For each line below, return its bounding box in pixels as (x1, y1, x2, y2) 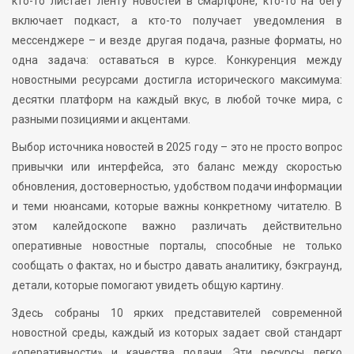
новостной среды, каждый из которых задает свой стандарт (12, 326, 342, 339)
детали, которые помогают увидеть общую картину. (12, 278, 284, 292)
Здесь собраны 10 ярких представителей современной (12, 306, 342, 319)
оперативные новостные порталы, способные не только (12, 239, 342, 252)
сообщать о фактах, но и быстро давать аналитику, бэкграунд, (12, 258, 342, 272)
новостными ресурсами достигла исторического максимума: (12, 73, 342, 86)
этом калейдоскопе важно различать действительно (12, 219, 342, 232)
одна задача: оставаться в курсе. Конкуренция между (12, 53, 342, 66)
